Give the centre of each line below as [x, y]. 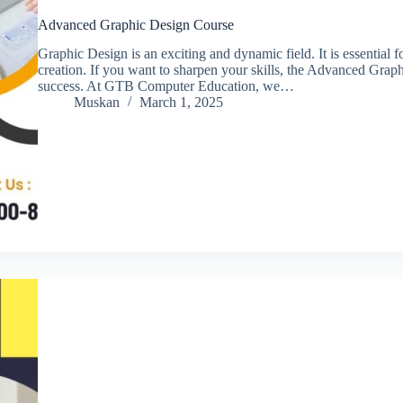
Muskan [96, 103]
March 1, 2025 [181, 103]
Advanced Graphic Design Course [135, 24]
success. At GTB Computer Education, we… [166, 86]
